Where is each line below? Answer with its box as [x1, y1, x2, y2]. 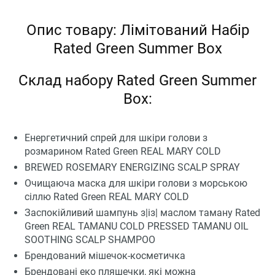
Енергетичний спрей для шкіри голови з [25, 132, 207, 144]
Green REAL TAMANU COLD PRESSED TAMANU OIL [25, 220, 249, 233]
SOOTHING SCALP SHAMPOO [25, 234, 155, 246]
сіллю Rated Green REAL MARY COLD [25, 191, 189, 203]
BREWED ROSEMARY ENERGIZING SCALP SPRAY [25, 161, 240, 174]
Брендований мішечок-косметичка [25, 250, 185, 262]
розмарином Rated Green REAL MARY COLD [25, 145, 221, 158]
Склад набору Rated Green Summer [18, 72, 257, 90]
